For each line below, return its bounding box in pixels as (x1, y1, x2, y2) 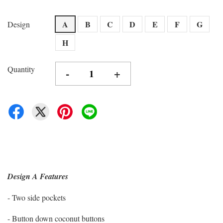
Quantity (7, 64, 35, 74)
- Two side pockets (7, 192, 66, 203)
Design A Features (7, 171, 68, 182)
